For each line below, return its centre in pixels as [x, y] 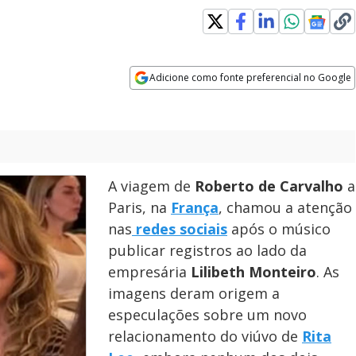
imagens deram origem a [194, 293]
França [195, 207]
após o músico [279, 229]
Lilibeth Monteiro [253, 272]
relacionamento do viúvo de [205, 336]
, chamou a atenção [285, 207]
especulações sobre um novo [207, 315]
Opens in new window [195, 99]
